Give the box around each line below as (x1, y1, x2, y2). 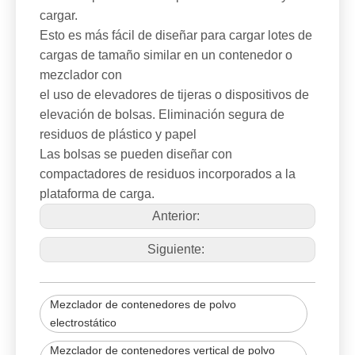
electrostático (50, 316, 116, 329)
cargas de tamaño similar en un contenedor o (40, 48, 292, 62)
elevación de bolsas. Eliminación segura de (40, 108, 284, 121)
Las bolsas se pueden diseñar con (40, 147, 232, 161)
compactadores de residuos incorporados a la (40, 167, 296, 181)
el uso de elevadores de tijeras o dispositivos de (40, 88, 309, 101)
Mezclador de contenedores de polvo (50, 298, 236, 311)
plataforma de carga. (40, 187, 155, 200)
